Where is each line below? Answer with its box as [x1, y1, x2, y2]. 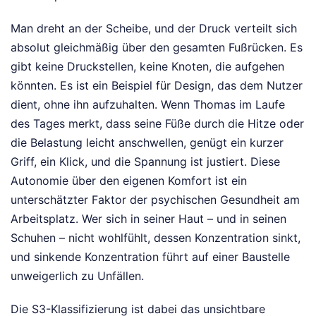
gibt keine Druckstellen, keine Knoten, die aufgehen [11, 59, 284, 73]
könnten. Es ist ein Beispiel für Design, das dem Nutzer [11, 78, 303, 92]
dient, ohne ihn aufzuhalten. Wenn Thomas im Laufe [11, 97, 285, 111]
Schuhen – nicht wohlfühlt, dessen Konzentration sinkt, [11, 231, 300, 245]
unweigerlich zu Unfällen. [11, 269, 144, 283]
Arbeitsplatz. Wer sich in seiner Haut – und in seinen [11, 212, 286, 226]
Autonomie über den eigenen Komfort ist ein [11, 174, 247, 188]
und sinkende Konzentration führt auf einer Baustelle [11, 250, 290, 264]
